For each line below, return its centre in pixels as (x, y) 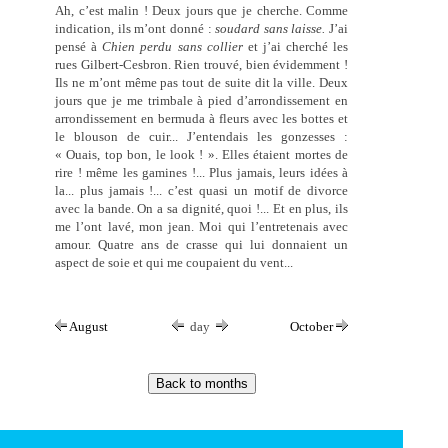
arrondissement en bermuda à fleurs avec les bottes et (202, 119)
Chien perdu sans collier (172, 47)
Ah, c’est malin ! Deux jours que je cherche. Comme (202, 11)
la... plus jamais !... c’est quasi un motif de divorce (202, 191)
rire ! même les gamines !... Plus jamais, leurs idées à (202, 173)
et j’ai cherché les (295, 47)
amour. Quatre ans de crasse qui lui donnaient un (202, 245)
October (313, 326)
